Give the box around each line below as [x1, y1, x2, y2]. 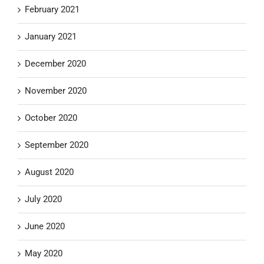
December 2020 [25, 58, 86, 69]
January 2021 [25, 31, 77, 42]
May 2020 [25, 247, 62, 259]
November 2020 [25, 85, 87, 96]
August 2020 [25, 166, 74, 177]
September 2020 [25, 139, 88, 150]
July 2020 [25, 193, 62, 204]
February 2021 [25, 4, 80, 15]
